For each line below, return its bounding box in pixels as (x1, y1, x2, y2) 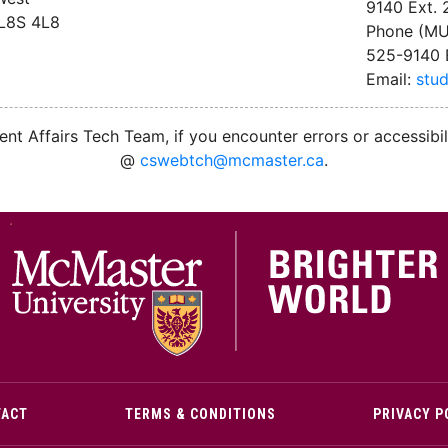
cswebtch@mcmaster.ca (140, 150, 324, 170)
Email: (365, 69, 416, 89)
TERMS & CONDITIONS (124, 405, 276, 422)
